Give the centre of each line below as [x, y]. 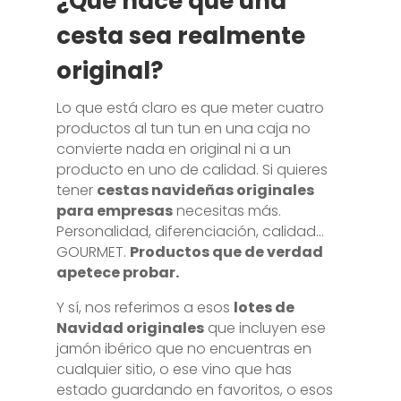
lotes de [264, 307]
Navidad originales [130, 328]
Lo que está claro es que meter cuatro [190, 108]
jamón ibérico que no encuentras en [183, 349]
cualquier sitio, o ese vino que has [174, 369]
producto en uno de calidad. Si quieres [192, 170]
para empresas [114, 211]
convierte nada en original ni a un [173, 149]
